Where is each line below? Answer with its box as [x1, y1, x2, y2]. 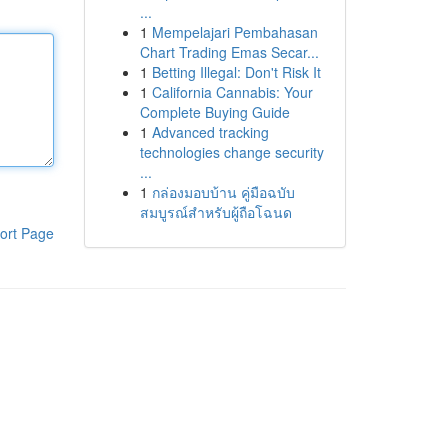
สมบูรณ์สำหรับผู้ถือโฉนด [139, 202, 292, 222]
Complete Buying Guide [139, 102, 290, 122]
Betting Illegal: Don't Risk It [151, 62, 321, 82]
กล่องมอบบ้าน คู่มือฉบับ [151, 182, 295, 202]
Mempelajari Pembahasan [151, 22, 318, 42]
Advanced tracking [151, 122, 269, 142]
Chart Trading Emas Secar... [139, 42, 319, 62]
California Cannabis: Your [151, 82, 313, 102]
